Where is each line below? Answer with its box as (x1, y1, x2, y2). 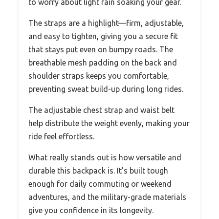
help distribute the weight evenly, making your (28, 119, 190, 128)
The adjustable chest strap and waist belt (28, 106, 175, 115)
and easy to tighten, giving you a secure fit (28, 32, 178, 41)
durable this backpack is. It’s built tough (28, 166, 168, 175)
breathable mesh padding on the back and (28, 58, 177, 67)
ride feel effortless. (28, 132, 94, 141)
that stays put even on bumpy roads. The (28, 45, 173, 54)
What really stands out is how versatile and (28, 153, 181, 162)
